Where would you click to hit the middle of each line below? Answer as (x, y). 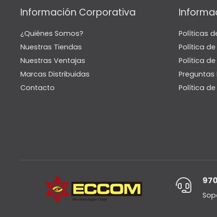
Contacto (38, 87)
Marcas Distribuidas (55, 74)
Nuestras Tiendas (51, 47)
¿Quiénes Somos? (52, 33)
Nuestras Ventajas (53, 60)
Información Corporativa (78, 13)
